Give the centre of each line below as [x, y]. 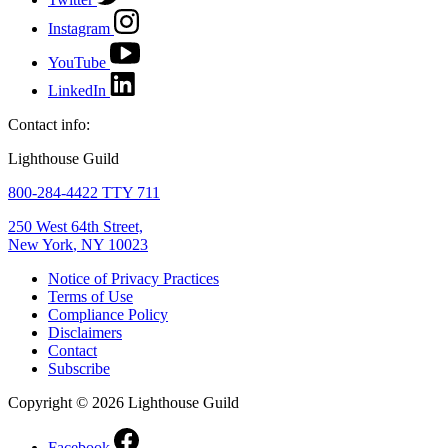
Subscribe [79, 368]
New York [40, 244]
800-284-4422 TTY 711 [84, 192]
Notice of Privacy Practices [133, 278]
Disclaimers [85, 332]
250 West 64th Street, [75, 226]
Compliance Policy [108, 314]
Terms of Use [90, 296]
